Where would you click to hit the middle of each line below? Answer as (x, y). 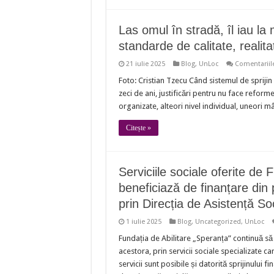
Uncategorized (218, 221)
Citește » (138, 128)
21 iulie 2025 (145, 64)
